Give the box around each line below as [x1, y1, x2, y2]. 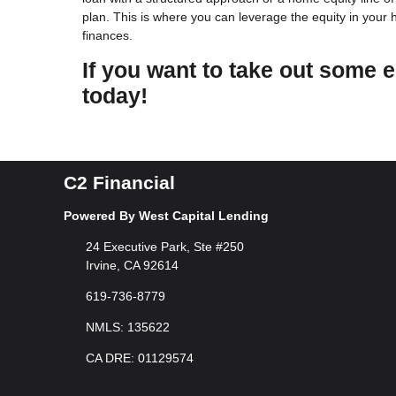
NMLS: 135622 [85, 320, 170, 334]
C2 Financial [64, 172, 175, 194]
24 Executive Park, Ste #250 [85, 240, 244, 254]
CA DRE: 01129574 [85, 351, 194, 365]
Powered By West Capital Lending [64, 209, 269, 223]
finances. [82, 28, 133, 43]
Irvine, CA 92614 [85, 258, 179, 272]
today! [82, 84, 148, 109]
